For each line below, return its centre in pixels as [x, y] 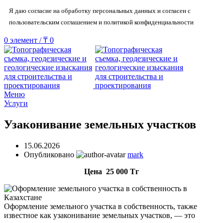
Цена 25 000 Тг [111, 171]
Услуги [16, 103]
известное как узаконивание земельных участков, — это [100, 215]
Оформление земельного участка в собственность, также [101, 206]
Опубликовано [50, 154]
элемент [24, 40]
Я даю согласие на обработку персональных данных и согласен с [100, 11]
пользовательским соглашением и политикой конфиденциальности [101, 22]
